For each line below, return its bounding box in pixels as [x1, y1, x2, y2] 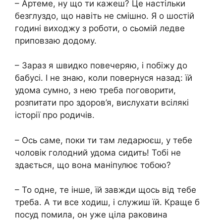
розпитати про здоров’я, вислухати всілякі [15, 98, 189, 108]
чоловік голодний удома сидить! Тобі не [15, 147, 181, 158]
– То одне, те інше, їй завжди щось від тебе [15, 185, 196, 195]
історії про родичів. [15, 110, 95, 120]
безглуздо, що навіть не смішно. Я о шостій [15, 10, 194, 21]
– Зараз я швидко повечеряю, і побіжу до [15, 60, 187, 70]
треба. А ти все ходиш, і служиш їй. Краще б [15, 197, 200, 207]
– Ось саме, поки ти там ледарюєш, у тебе [15, 135, 192, 145]
